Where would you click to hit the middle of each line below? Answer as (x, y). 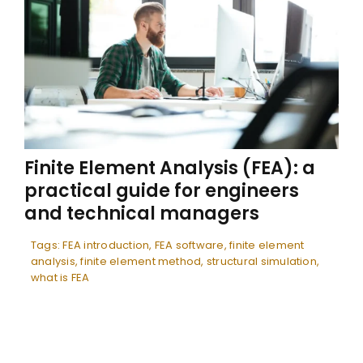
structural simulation (261, 261)
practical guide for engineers (161, 190)
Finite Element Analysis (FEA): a (169, 168)
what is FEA (60, 277)
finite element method (141, 261)
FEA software (189, 245)
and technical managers (141, 213)
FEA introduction (106, 245)
